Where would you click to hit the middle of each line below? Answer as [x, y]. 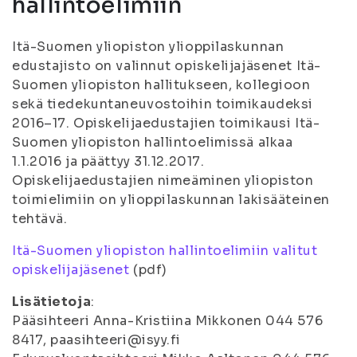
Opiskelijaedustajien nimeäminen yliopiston [163, 180]
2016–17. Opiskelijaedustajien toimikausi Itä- [166, 123]
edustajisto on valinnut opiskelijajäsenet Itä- [167, 66]
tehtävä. [40, 219]
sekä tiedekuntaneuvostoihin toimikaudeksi [163, 104]
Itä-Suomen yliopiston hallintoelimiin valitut [165, 251]
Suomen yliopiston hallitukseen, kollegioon [161, 85]
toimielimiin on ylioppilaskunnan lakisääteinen [171, 200]
